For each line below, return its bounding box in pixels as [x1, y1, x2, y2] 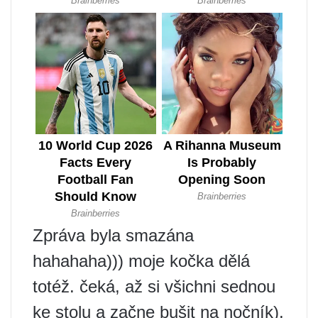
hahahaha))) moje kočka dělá [33, 251, 250, 271]
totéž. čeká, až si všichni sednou [33, 277, 275, 297]
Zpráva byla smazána [33, 226, 194, 246]
